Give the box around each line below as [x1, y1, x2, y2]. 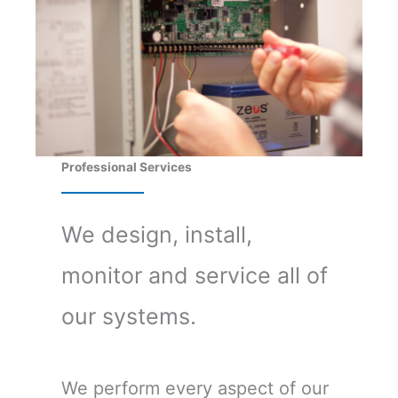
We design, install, [61, 220, 253, 248]
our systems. [61, 302, 197, 330]
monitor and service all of [61, 261, 329, 289]
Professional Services [61, 159, 193, 174]
